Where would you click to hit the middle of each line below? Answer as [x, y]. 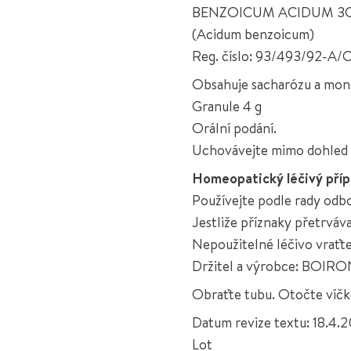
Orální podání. [235, 128]
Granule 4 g [227, 106]
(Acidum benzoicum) [253, 34]
